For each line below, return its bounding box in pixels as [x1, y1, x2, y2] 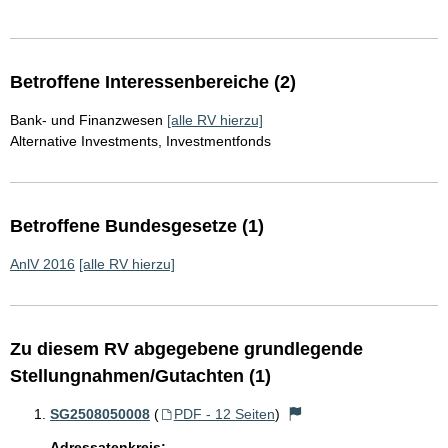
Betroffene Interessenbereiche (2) [10, 72, 296, 93]
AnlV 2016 [10, 256, 75, 273]
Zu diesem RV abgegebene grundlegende [10, 339, 363, 360]
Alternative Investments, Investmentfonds [10, 133, 271, 150]
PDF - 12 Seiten [173, 406, 275, 423]
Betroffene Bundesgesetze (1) [10, 216, 264, 237]
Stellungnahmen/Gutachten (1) [10, 366, 271, 387]
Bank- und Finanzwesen [10, 112, 163, 129]
